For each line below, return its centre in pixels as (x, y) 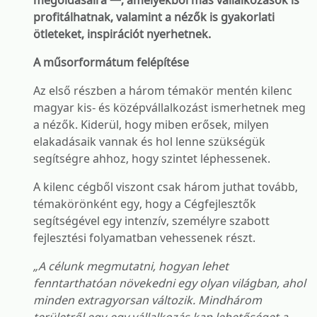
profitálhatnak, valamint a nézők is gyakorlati (154, 17)
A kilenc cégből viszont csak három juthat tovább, (166, 187)
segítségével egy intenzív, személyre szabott (151, 221)
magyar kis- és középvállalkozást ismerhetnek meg (169, 108)
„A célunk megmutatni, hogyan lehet (131, 266)
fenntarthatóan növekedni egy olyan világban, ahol (169, 283)
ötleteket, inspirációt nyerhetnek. (122, 34)
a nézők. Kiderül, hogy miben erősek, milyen (151, 125)
